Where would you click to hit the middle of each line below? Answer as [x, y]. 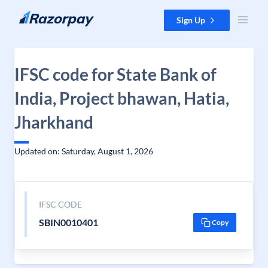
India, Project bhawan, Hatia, [122, 98]
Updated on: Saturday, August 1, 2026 [84, 151]
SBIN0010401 [68, 222]
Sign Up [191, 20]
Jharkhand [54, 122]
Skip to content [38, 15]
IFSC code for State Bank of [115, 74]
